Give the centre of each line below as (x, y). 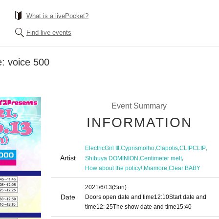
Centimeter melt (161, 158)
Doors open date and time (120, 197)
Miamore (155, 168)
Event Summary (139, 106)
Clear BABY (185, 168)
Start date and (188, 197)
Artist (68, 158)
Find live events (49, 33)
